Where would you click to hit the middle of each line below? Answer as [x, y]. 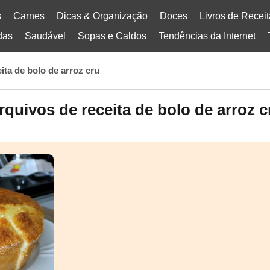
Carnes [29, 16]
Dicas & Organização [102, 16]
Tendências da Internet [207, 36]
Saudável [45, 36]
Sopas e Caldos [112, 36]
